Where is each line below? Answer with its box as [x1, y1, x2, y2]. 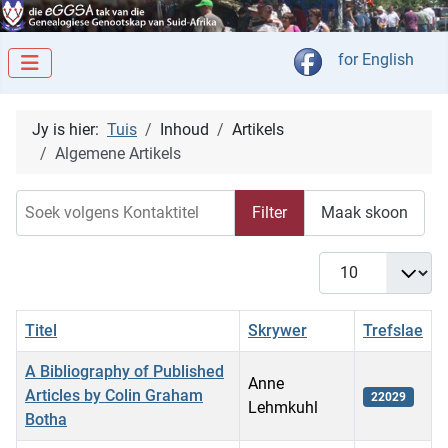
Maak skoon [321, 202, 408, 222]
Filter [252, 202, 287, 222]
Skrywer [248, 320, 307, 340]
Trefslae [363, 320, 423, 340]
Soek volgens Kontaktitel [15, 191, 189, 211]
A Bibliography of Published [25, 361, 224, 381]
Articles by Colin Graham [25, 385, 203, 405]
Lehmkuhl [248, 397, 318, 417]
